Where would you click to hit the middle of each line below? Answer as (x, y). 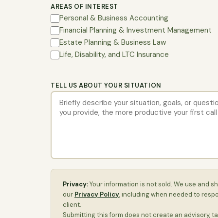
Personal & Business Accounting (114, 18)
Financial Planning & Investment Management (136, 30)
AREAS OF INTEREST (84, 7)
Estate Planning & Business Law (113, 42)
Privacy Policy (97, 194)
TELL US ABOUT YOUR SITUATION (106, 85)
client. (72, 205)
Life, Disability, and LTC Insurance (114, 54)
